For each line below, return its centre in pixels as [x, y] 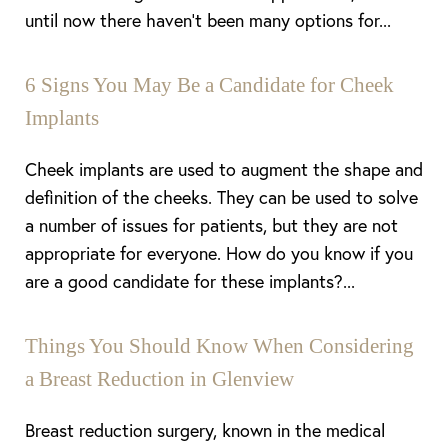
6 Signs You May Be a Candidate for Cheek [209, 85]
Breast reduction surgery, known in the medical [205, 430]
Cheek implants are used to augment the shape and [224, 169]
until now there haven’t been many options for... [208, 20]
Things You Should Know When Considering [219, 346]
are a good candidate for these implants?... [190, 281]
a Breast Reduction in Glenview [159, 379]
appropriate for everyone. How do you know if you [219, 253]
